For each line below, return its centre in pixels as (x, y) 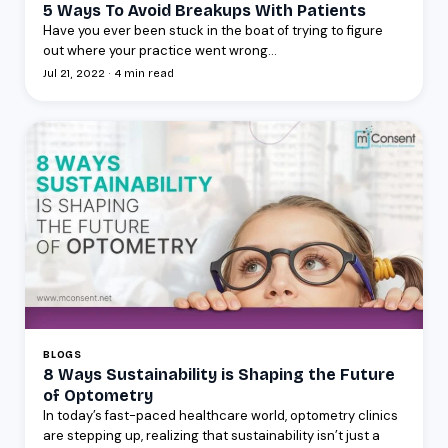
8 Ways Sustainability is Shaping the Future (219, 374)
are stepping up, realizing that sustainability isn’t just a (211, 435)
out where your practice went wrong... (160, 50)
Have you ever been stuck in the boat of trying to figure (213, 30)
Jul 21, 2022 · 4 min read (108, 73)
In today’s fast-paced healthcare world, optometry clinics (220, 415)
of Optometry (98, 395)
